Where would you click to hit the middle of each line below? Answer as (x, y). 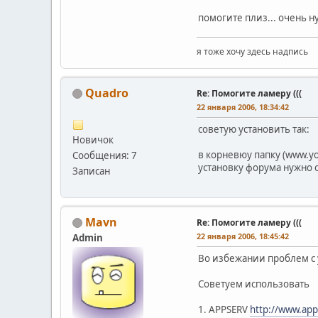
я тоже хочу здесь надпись (252, 51)
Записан (91, 171)
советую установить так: (254, 129)
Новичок (93, 139)
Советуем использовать (254, 284)
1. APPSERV (224, 309)
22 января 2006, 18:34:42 (243, 106)
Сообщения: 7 (105, 155)
